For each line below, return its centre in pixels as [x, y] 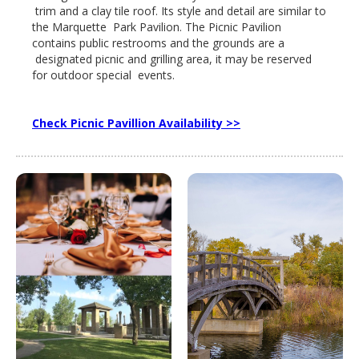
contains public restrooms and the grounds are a [158, 42]
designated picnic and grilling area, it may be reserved [172, 58]
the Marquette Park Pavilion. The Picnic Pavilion [157, 26]
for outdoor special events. [103, 75]
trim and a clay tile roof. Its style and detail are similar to [179, 10]
